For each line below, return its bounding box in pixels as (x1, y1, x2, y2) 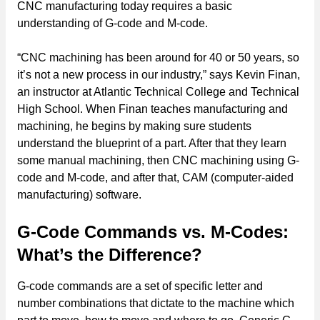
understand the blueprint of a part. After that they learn (17, 136, 286, 149)
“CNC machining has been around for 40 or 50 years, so (17, 51, 299, 64)
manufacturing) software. (17, 188, 141, 201)
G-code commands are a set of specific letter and (17, 279, 263, 292)
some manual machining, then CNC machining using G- (17, 154, 299, 166)
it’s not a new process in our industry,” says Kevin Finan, (17, 68, 300, 81)
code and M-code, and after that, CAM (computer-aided (17, 171, 294, 184)
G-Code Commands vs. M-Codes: (17, 221, 289, 241)
